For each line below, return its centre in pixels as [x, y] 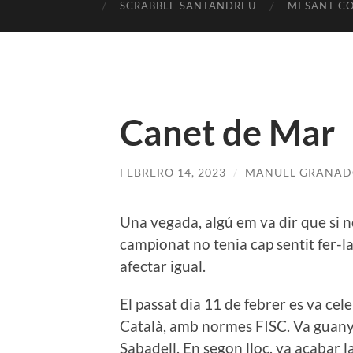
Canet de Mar [227, 132]
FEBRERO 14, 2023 [173, 172]
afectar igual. [163, 266]
